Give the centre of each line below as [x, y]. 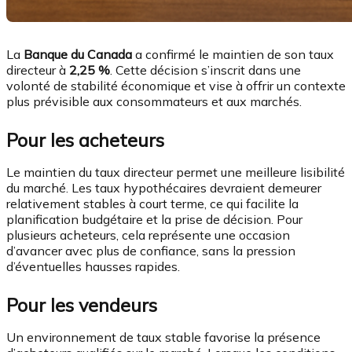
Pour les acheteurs [85, 140]
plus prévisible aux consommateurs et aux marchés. [154, 101]
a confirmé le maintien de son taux [233, 54]
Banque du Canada [78, 54]
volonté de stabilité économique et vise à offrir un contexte [176, 86]
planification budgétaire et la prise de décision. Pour [154, 219]
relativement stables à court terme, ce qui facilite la [152, 203]
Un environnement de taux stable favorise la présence [163, 337]
